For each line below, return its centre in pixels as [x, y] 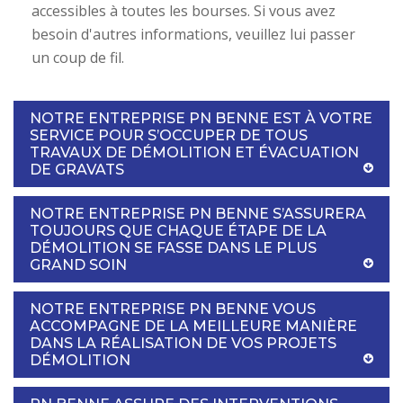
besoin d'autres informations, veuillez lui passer [193, 34]
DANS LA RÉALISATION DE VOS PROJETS [183, 343]
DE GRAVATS [77, 169]
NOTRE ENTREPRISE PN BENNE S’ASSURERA [198, 213]
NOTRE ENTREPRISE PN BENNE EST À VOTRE [201, 118]
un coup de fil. [78, 57]
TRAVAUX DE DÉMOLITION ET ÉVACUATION [194, 152]
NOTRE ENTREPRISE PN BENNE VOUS [173, 309]
